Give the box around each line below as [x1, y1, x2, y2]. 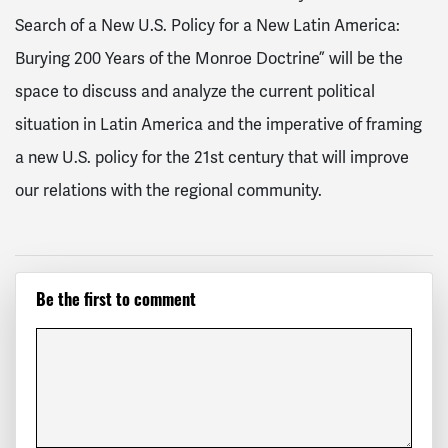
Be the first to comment [36, 294, 196, 311]
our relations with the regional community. [15, 180, 326, 202]
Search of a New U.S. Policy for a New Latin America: [15, 15, 400, 37]
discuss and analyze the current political [82, 81, 375, 103]
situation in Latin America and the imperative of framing [15, 114, 422, 136]
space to [15, 81, 82, 103]
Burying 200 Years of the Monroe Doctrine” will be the [15, 48, 403, 70]
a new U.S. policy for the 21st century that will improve [15, 147, 409, 169]
